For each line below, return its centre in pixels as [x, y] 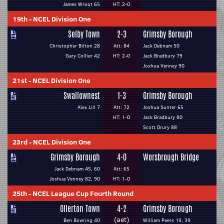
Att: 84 [121, 46]
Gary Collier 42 [83, 56]
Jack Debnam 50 [161, 46]
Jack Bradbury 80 [163, 117]
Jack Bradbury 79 [163, 56]
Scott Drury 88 [160, 127]
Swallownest [82, 96]
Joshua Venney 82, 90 [75, 179]
